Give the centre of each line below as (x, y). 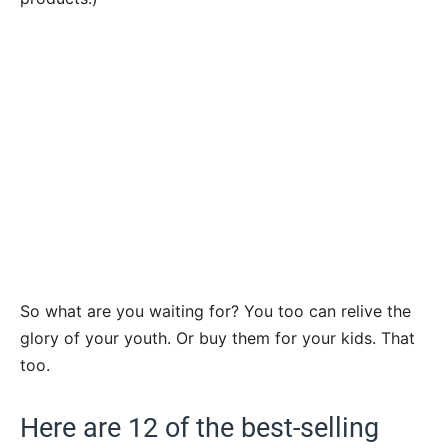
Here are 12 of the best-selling (199, 427)
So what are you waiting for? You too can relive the (215, 310)
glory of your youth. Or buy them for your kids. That (217, 337)
